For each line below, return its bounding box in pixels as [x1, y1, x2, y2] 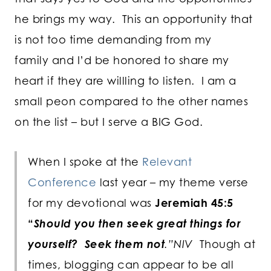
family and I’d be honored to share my [15, 53, 229, 67]
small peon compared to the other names [15, 94, 248, 108]
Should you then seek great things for [33, 216, 241, 230]
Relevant [142, 154, 192, 168]
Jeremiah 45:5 [151, 195, 233, 209]
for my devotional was [28, 195, 152, 209]
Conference [28, 175, 100, 189]
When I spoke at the [28, 154, 142, 168]
